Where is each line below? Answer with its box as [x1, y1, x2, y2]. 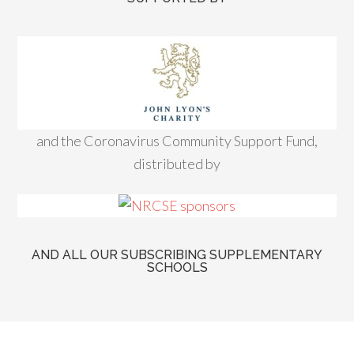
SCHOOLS [146, 260, 208, 275]
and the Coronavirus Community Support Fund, [36, 132, 318, 149]
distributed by [134, 155, 220, 172]
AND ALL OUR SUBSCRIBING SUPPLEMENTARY [32, 247, 322, 262]
